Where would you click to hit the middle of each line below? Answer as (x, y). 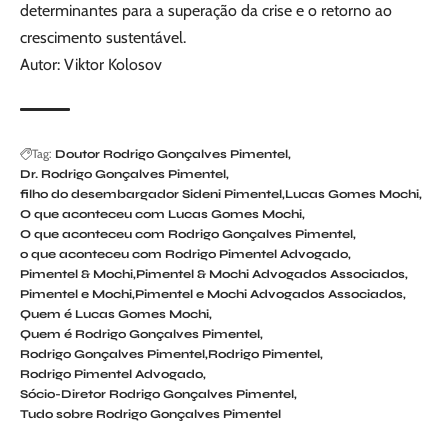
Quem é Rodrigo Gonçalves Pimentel (140, 334)
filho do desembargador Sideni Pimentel (151, 194)
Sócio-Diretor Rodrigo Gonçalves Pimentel (157, 394)
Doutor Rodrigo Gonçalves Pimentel (171, 154)
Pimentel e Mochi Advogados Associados (269, 294)
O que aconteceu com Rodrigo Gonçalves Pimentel (186, 234)
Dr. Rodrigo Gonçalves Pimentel (123, 174)
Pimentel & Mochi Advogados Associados (270, 274)
